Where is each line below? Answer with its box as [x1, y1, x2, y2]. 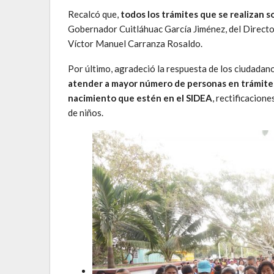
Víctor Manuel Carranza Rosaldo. [68, 37, 202, 49]
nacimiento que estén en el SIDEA [68, 92, 212, 103]
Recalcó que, [68, 8, 120, 20]
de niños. [68, 106, 103, 118]
